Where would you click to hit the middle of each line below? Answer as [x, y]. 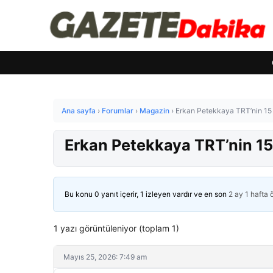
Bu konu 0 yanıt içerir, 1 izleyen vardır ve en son [147, 194]
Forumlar [118, 111]
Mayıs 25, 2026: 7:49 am [105, 257]
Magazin [154, 111]
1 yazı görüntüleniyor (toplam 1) [116, 228]
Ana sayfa [79, 111]
